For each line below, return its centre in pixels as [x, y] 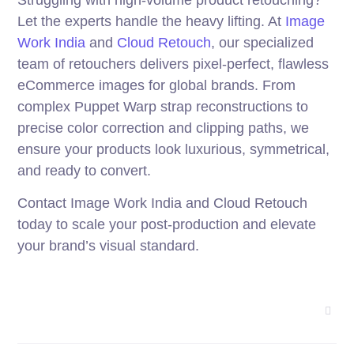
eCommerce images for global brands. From [157, 86]
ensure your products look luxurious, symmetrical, [174, 150]
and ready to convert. [85, 171]
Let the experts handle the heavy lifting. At [152, 22]
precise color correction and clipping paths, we [164, 128]
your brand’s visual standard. [109, 246]
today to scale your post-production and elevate [167, 225]
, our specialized [263, 43]
